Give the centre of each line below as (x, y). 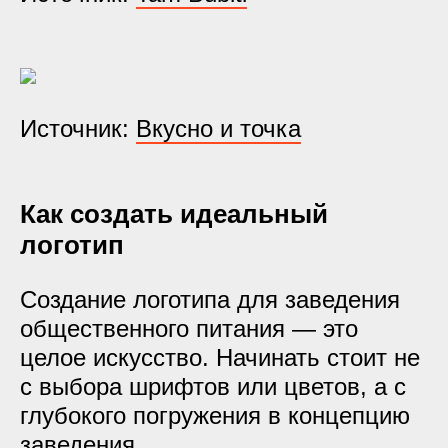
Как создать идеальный (174, 214)
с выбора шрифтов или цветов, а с (213, 386)
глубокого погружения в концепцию (215, 415)
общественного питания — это (189, 328)
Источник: (78, 128)
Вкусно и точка (218, 128)
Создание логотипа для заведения (210, 299)
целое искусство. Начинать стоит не (220, 357)
